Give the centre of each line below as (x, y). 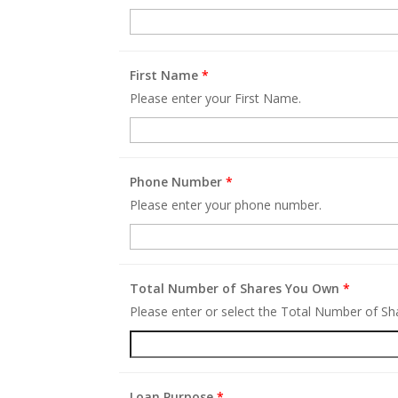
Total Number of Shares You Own (237, 288)
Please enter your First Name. (216, 98)
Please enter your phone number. (226, 204)
